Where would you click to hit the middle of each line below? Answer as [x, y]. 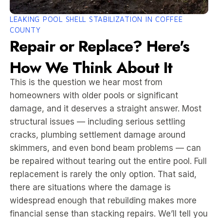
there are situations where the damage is [90, 187]
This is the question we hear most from [86, 82]
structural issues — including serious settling [98, 122]
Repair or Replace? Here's [100, 46]
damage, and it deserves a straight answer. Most [106, 109]
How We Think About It [91, 68]
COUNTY [25, 30]
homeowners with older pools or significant [94, 95]
